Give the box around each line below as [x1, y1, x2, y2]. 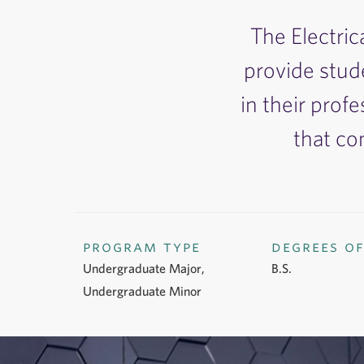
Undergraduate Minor [82, 284, 201, 298]
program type [82, 238, 201, 255]
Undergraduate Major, [82, 261, 205, 275]
